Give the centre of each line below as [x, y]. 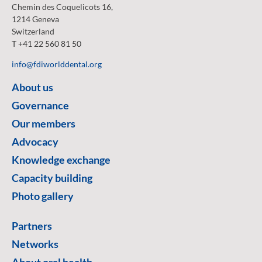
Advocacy [35, 141]
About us [32, 87]
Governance [40, 105]
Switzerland [33, 31]
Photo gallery [43, 196]
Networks [35, 244]
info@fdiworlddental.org [57, 64]
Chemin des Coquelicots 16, [62, 6]
